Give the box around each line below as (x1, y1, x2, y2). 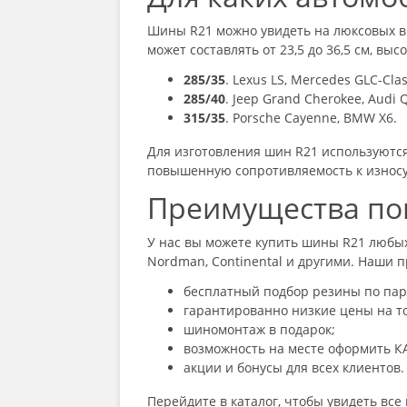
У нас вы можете (147, 233, 255, 252)
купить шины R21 (255, 233, 365, 252)
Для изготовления (147, 143, 264, 161)
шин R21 (264, 143, 318, 161)
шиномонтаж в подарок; (184, 321, 335, 339)
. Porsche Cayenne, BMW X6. (225, 109, 397, 127)
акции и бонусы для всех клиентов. (184, 359, 404, 377)
